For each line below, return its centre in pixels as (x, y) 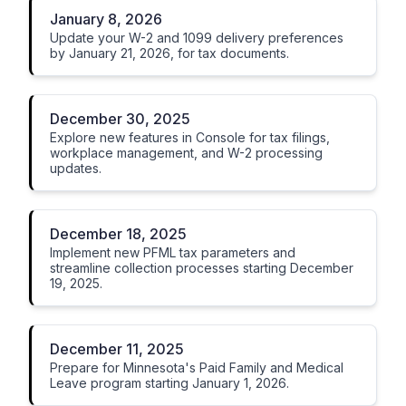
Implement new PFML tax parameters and (173, 252)
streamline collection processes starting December (202, 268)
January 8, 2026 (106, 19)
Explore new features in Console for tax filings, (190, 137)
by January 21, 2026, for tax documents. (169, 53)
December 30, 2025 (120, 119)
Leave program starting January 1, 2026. (169, 383)
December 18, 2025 (118, 234)
